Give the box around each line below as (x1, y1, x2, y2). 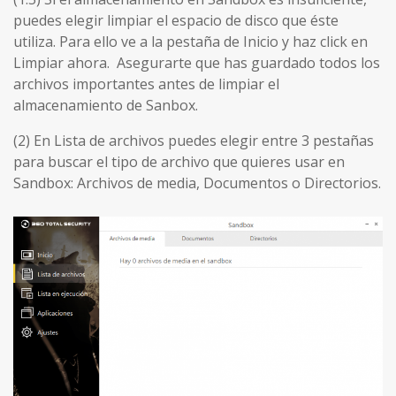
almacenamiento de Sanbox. (13, 95, 198, 116)
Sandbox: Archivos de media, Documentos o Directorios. (13, 173, 381, 194)
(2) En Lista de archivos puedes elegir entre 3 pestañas (13, 131, 374, 151)
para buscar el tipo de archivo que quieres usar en (13, 152, 345, 172)
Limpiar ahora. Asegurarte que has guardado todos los (13, 53, 380, 73)
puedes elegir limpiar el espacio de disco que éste (13, 11, 339, 31)
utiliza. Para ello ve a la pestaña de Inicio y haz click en (13, 32, 368, 52)
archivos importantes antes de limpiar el (13, 74, 279, 95)
